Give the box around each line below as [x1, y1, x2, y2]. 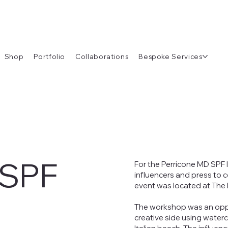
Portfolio [34, 52, 66, 61]
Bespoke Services [138, 52, 203, 61]
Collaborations [75, 52, 129, 61]
